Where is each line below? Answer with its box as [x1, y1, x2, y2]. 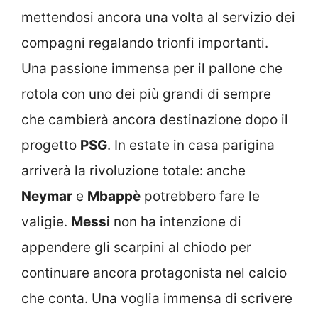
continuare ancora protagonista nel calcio [21, 265, 287, 282]
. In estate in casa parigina [107, 137, 275, 154]
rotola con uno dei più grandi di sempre [21, 86, 271, 103]
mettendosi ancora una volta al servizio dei [21, 9, 295, 26]
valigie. [21, 214, 71, 231]
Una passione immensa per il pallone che [21, 60, 283, 77]
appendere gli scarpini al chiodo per [21, 239, 251, 256]
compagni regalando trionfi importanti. [21, 35, 268, 52]
